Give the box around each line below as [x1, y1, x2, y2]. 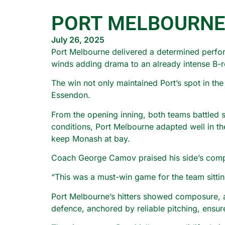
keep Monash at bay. [51, 133, 130, 144]
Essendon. [51, 90, 90, 100]
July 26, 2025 [51, 34, 104, 45]
